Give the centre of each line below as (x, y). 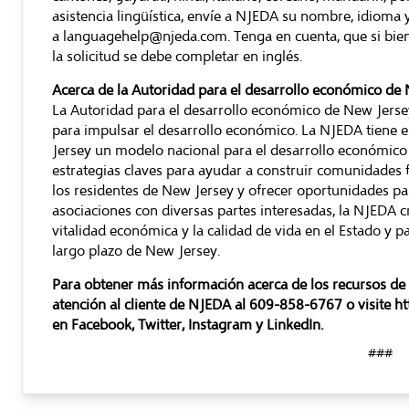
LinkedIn (294, 325)
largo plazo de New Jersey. (136, 251)
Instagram (220, 325)
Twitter (160, 325)
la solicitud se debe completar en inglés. (177, 57)
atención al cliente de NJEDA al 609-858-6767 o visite (223, 305)
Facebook (100, 325)
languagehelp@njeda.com (145, 37)
